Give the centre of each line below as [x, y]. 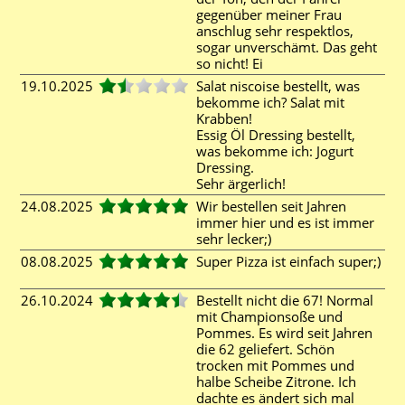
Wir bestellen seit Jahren [271, 206]
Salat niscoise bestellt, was [278, 86]
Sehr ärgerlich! [245, 184]
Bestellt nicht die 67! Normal [285, 300]
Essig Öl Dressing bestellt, [276, 135]
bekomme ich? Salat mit [270, 102]
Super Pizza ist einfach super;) [288, 261]
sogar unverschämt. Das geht [287, 47]
